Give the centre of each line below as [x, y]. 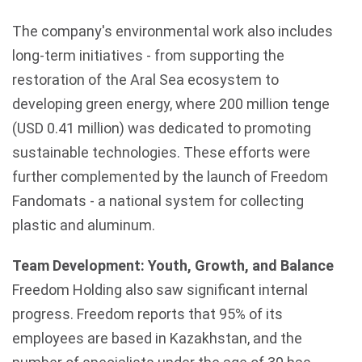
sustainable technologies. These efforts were [161, 152]
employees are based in [91, 338]
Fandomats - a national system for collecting [158, 201]
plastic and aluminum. [84, 225]
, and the [275, 338]
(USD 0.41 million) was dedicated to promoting [162, 128]
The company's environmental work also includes [173, 31]
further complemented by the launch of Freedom [170, 177]
